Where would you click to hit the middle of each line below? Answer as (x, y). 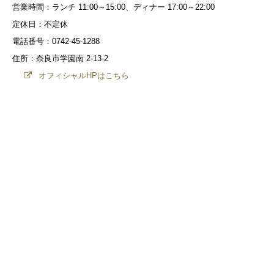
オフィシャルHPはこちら (82, 76)
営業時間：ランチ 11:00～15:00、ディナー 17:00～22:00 (113, 7)
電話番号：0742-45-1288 (56, 42)
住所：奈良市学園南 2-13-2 (60, 59)
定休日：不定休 (40, 24)
